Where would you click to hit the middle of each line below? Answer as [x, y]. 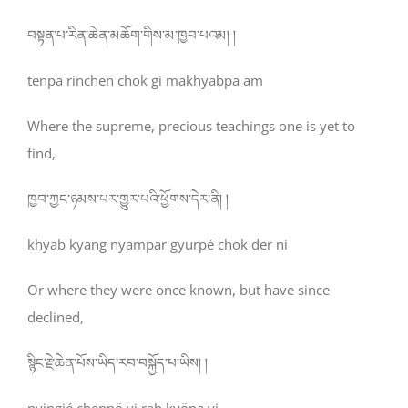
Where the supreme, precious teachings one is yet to [191, 126]
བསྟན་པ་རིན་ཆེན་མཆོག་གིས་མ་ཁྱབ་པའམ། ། [132, 35]
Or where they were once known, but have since [178, 290]
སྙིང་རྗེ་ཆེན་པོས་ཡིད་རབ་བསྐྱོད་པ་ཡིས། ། [117, 363]
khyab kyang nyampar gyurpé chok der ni [158, 245]
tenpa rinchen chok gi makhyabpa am [145, 81]
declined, [56, 317]
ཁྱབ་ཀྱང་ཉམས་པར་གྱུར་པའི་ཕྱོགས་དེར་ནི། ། [128, 199]
